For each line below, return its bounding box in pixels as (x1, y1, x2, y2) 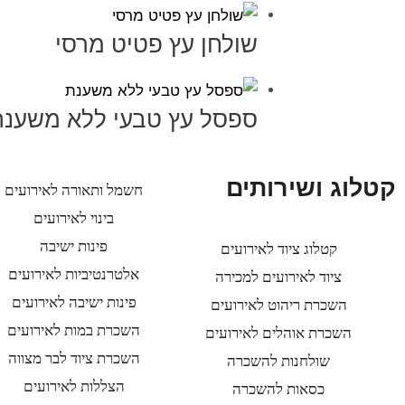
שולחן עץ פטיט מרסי (55, 32, 258, 58)
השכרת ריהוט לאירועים (210, 297, 347, 315)
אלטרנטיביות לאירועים (8, 265, 140, 283)
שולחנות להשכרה (227, 353, 331, 371)
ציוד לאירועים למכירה (215, 268, 343, 287)
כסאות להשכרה (232, 381, 325, 399)
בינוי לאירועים (33, 209, 115, 227)
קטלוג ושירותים (226, 174, 396, 202)
